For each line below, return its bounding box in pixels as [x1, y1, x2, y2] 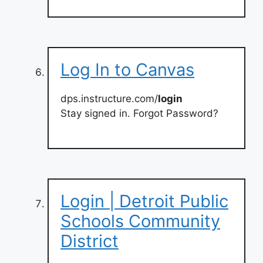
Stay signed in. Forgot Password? [60, 107, 218, 119]
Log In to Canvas [60, 59, 194, 80]
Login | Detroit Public [60, 190, 228, 211]
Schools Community [60, 210, 220, 231]
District [60, 230, 119, 251]
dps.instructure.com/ [60, 93, 158, 104]
